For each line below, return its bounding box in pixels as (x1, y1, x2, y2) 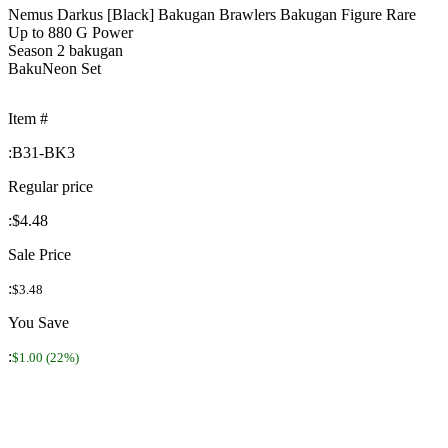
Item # (8, 109, 48, 127)
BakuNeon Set (8, 59, 101, 77)
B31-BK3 (12, 143, 75, 161)
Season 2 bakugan (8, 41, 123, 59)
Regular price (8, 177, 93, 195)
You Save (8, 313, 69, 331)
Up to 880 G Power (8, 23, 133, 41)
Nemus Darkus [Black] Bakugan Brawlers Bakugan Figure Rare (8, 5, 416, 23)
